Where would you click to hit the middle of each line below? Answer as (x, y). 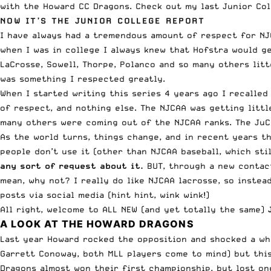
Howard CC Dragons (86, 6)
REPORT (185, 21)
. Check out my (165, 6)
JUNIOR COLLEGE (120, 21)
